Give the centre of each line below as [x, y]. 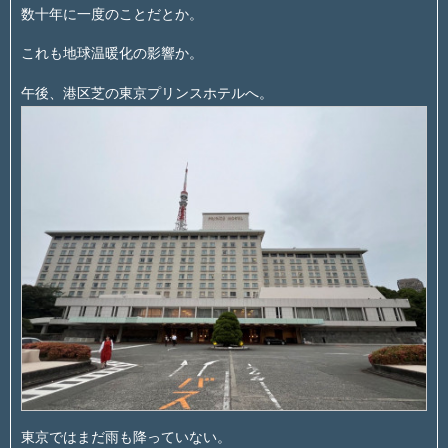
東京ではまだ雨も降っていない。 [126, 436]
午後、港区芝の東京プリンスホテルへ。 [147, 92]
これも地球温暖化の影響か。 [112, 53]
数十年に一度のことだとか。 [112, 13]
